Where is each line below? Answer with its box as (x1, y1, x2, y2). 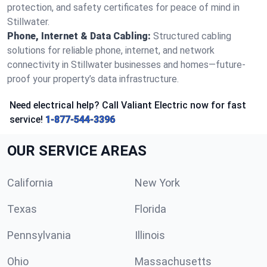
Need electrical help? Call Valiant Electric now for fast (10, 100, 246, 111)
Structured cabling (153, 30, 231, 42)
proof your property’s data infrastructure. (7, 73, 179, 85)
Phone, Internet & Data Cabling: (7, 30, 151, 42)
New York (135, 176, 180, 189)
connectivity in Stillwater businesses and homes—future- (7, 59, 246, 70)
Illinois (135, 229, 165, 241)
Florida (135, 203, 166, 215)
